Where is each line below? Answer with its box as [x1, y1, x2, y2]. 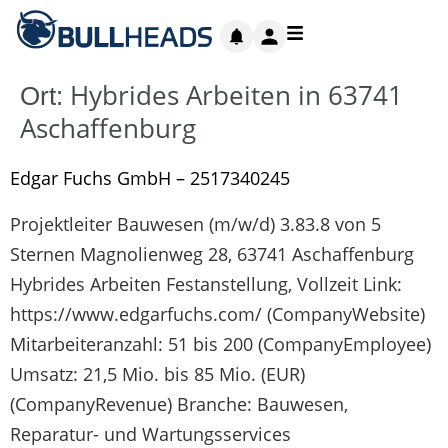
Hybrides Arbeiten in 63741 [70, 77, 403, 113]
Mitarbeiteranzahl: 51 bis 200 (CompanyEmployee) [10, 332, 431, 356]
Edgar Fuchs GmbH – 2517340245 [10, 166, 290, 190]
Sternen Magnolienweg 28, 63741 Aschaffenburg [10, 242, 414, 266]
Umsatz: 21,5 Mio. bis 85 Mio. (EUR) [10, 362, 305, 386]
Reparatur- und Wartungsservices [10, 422, 291, 446]
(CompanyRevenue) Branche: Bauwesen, [10, 392, 348, 416]
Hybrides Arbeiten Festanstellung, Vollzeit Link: [10, 272, 402, 296]
